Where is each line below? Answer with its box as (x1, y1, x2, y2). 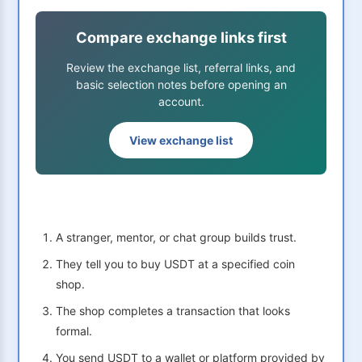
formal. (56, 324, 92, 339)
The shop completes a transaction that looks (56, 304, 290, 318)
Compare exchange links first (75, 28, 287, 47)
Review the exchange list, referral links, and (66, 61, 296, 75)
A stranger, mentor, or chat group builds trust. (56, 230, 297, 245)
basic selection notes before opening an (75, 78, 287, 92)
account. (158, 95, 204, 109)
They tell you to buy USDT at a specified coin (56, 257, 295, 271)
